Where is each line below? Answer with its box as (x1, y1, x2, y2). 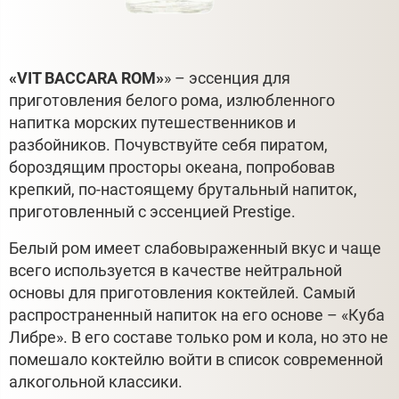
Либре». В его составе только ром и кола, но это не (9, 328, 388, 347)
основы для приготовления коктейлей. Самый (9, 283, 355, 303)
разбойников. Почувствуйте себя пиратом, (9, 134, 328, 154)
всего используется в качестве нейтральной (9, 261, 342, 281)
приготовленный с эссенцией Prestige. (9, 201, 296, 221)
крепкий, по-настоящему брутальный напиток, (9, 179, 357, 199)
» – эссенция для (164, 68, 290, 87)
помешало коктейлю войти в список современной (9, 350, 383, 370)
